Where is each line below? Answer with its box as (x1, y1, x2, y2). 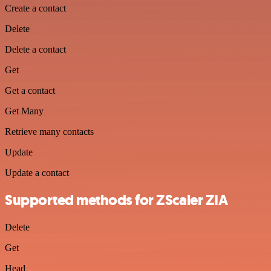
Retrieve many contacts (5, 126, 94, 137)
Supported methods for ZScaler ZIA (5, 190, 228, 210)
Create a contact (5, 3, 66, 13)
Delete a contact (5, 44, 66, 54)
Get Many (5, 106, 44, 116)
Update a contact (5, 168, 69, 178)
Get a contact (5, 85, 55, 96)
